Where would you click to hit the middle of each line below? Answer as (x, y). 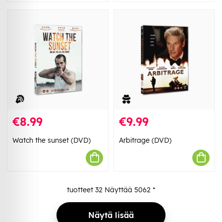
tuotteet (81, 190)
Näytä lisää (111, 215)
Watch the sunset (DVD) (52, 140)
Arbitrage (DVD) (145, 140)
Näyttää (118, 190)
